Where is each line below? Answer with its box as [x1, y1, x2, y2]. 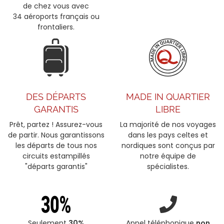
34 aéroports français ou [12, 11, 99, 22]
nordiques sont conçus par [121, 140, 215, 151]
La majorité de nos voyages [120, 119, 216, 130]
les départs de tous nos [15, 140, 97, 151]
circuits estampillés [22, 151, 90, 161]
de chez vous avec [23, 1, 89, 11]
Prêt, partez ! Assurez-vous [9, 119, 102, 130]
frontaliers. [37, 22, 74, 32]
